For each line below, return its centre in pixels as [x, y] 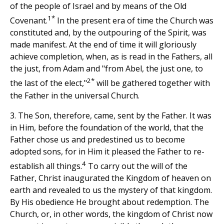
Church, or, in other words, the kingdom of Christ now [111, 214]
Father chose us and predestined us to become [97, 139]
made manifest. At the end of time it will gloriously [103, 45]
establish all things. [46, 166]
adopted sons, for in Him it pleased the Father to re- [107, 151]
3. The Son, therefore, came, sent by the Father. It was [111, 115]
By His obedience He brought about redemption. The [109, 202]
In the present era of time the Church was [134, 21]
